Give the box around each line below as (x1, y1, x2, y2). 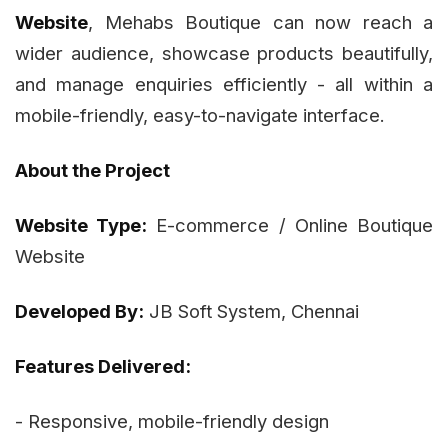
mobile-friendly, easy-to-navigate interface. (15, 104, 385, 127)
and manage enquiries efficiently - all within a (15, 73, 433, 96)
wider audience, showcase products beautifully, (15, 42, 433, 65)
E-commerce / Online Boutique (147, 214, 434, 237)
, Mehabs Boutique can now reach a (88, 11, 433, 34)
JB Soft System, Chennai (144, 300, 359, 323)
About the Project (15, 159, 170, 182)
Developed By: (15, 300, 144, 323)
